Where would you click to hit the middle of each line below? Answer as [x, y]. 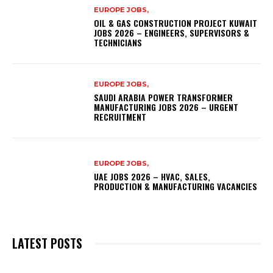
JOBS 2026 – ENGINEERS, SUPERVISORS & [172, 33]
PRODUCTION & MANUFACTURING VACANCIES [176, 186]
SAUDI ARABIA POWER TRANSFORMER [164, 97]
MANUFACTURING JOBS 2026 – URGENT [166, 107]
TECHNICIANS [118, 43]
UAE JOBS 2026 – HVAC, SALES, [152, 176]
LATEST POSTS [47, 243]
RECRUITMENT [122, 116]
